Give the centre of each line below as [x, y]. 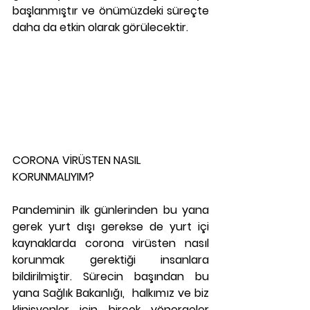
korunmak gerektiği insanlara [111, 260]
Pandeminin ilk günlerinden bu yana [111, 210]
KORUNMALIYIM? [53, 177]
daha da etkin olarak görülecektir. [100, 27]
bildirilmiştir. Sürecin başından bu [111, 276]
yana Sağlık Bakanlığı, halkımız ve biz [111, 293]
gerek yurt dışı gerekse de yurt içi [111, 227]
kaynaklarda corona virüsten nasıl [111, 243]
